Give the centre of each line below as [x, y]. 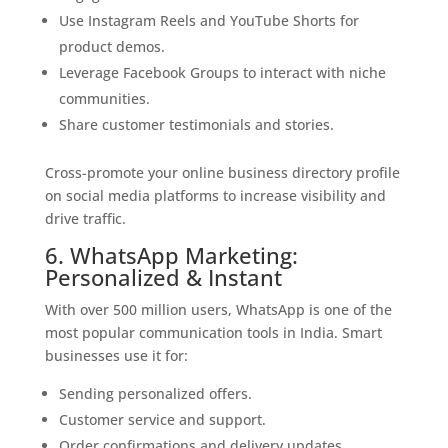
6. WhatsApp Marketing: [171, 255]
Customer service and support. [162, 419]
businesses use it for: [116, 355]
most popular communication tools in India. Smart [213, 332]
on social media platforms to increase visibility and [215, 195]
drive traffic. [85, 218]
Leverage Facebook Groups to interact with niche [222, 72]
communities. [104, 98]
